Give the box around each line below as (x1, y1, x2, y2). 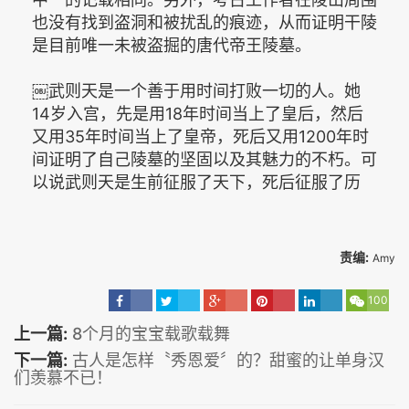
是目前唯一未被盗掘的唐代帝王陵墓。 (32, 36, 311, 55)
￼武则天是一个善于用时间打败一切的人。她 (32, 81, 361, 100)
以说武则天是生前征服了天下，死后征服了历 (32, 173, 361, 192)
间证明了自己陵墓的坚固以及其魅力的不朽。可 (32, 150, 377, 169)
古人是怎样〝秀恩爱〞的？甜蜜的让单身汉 (72, 351, 384, 370)
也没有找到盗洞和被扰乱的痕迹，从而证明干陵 (32, 13, 377, 32)
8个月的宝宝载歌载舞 (72, 324, 230, 343)
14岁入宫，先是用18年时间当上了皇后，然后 (32, 104, 363, 123)
